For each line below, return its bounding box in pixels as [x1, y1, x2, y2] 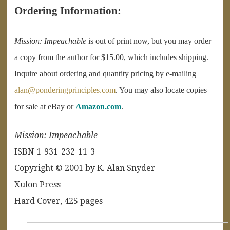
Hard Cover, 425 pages [14, 196, 103, 206]
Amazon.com [75, 102, 121, 111]
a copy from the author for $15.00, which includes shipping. [14, 52, 208, 62]
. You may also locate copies [116, 85, 207, 94]
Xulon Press [14, 179, 61, 189]
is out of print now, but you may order [86, 36, 211, 45]
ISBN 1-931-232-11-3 [14, 146, 95, 157]
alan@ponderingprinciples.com [14, 85, 116, 94]
